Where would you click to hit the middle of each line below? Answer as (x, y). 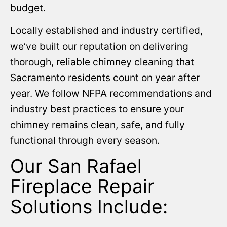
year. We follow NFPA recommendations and (111, 93)
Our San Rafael (76, 166)
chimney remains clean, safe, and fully (98, 125)
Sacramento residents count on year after (105, 78)
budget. (28, 8)
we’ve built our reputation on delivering (99, 46)
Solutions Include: (89, 206)
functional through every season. (85, 141)
